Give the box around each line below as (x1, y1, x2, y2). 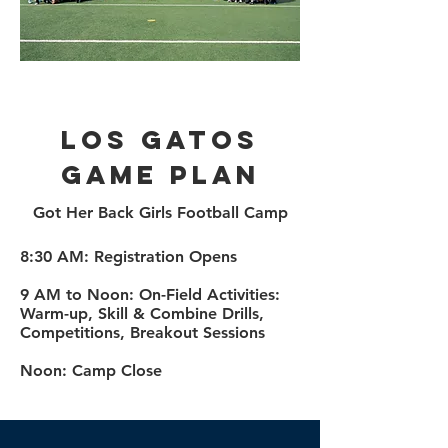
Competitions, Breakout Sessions (20, 323, 265, 342)
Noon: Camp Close (20, 361, 162, 380)
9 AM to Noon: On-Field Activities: (20, 285, 280, 304)
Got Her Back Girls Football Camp (32, 203, 288, 222)
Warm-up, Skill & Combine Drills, (20, 304, 264, 323)
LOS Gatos (61, 123, 259, 156)
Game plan (60, 158, 260, 191)
